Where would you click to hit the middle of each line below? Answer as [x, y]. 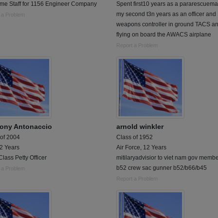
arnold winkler [140, 127]
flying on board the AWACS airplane [164, 34]
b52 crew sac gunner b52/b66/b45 [162, 168]
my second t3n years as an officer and [166, 14]
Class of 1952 [135, 137]
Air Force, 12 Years [141, 148]
